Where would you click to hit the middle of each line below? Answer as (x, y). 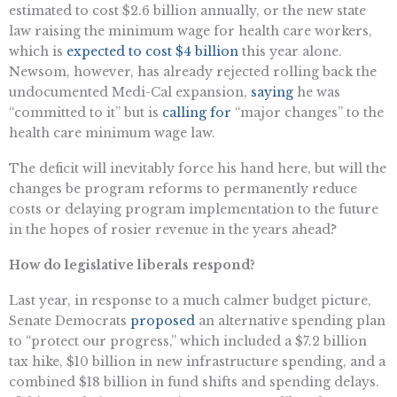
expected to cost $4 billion (152, 52)
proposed (163, 320)
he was (317, 93)
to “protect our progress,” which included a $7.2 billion (188, 341)
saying (272, 93)
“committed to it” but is (86, 113)
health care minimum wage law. (112, 133)
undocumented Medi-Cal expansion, (130, 93)
